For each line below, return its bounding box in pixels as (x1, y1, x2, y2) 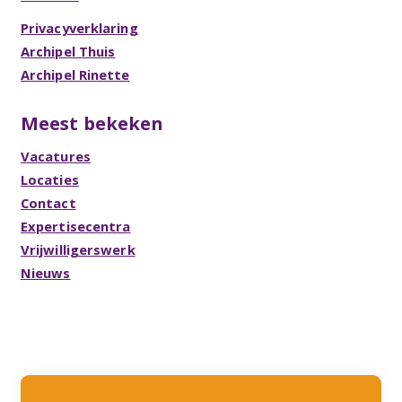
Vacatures (20, 146, 91, 165)
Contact (20, 193, 76, 212)
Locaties (20, 170, 79, 188)
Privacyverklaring (20, 19, 138, 38)
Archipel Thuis (20, 42, 116, 61)
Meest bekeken (20, 109, 164, 135)
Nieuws (20, 263, 71, 282)
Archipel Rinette (20, 66, 130, 84)
